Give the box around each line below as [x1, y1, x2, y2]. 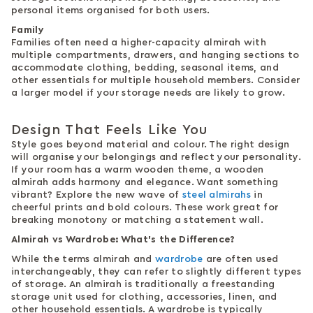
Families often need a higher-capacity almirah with [11, 38, 267, 48]
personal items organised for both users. [11, 6, 210, 16]
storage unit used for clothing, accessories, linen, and [11, 292, 277, 303]
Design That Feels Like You [11, 123, 208, 138]
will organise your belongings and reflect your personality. [11, 152, 301, 163]
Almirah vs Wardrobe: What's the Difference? [11, 235, 235, 245]
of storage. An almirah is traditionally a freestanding [11, 279, 275, 290]
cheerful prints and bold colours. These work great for [11, 203, 279, 213]
